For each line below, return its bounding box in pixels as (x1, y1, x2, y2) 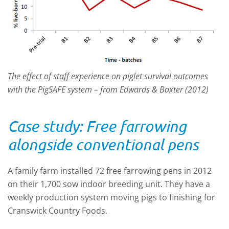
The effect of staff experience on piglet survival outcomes (8, 71, 208, 82)
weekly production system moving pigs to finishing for (8, 192, 215, 203)
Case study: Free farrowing (8, 117, 187, 135)
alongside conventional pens (8, 135, 198, 154)
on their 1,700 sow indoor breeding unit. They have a (8, 178, 210, 190)
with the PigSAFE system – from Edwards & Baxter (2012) (8, 84, 209, 96)
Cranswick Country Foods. (8, 205, 107, 217)
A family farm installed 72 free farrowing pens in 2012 (8, 165, 212, 177)
